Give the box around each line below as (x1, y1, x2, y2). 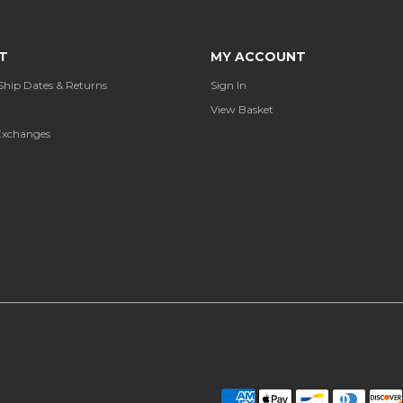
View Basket (210, 102, 273, 116)
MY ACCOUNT (210, 48, 306, 65)
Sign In (210, 77, 246, 92)
